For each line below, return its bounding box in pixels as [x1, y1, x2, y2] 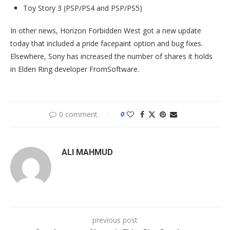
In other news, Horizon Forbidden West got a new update [10, 25, 201, 35]
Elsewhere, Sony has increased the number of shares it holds [10, 51, 213, 61]
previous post [92, 215, 138, 225]
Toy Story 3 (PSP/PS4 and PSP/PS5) [23, 3, 142, 13]
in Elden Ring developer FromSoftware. [10, 64, 139, 74]
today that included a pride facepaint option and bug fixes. [10, 38, 203, 48]
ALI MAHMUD [62, 147, 113, 157]
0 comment [59, 109, 98, 119]
